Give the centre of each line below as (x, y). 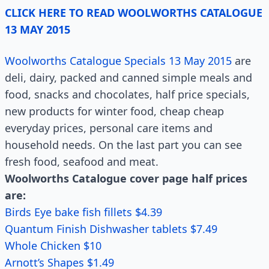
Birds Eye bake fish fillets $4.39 (83, 212)
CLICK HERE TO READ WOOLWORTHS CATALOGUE (134, 13)
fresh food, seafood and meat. (82, 162)
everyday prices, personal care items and (109, 128)
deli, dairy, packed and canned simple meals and (128, 77)
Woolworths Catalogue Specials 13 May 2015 (118, 61)
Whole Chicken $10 (53, 246)
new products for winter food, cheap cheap (114, 111)
